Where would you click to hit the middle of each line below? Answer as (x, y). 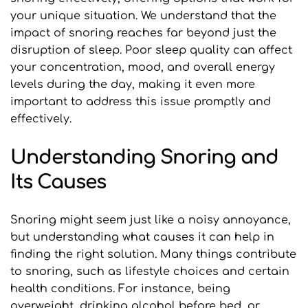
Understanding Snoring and (144, 158)
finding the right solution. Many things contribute (153, 255)
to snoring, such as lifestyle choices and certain (150, 272)
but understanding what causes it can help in (142, 238)
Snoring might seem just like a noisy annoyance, (151, 220)
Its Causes (58, 183)
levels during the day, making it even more (133, 85)
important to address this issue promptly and (141, 102)
